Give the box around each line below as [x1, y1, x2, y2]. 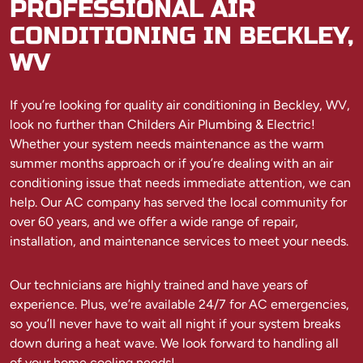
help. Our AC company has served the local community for [10, 194, 347, 211]
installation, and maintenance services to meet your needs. [10, 233, 348, 250]
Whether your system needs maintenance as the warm [10, 136, 324, 152]
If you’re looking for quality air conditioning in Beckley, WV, [10, 97, 350, 113]
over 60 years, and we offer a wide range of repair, [10, 214, 298, 230]
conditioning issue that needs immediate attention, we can [10, 175, 351, 191]
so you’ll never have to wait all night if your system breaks [10, 316, 340, 332]
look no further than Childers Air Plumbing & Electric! [10, 117, 315, 133]
